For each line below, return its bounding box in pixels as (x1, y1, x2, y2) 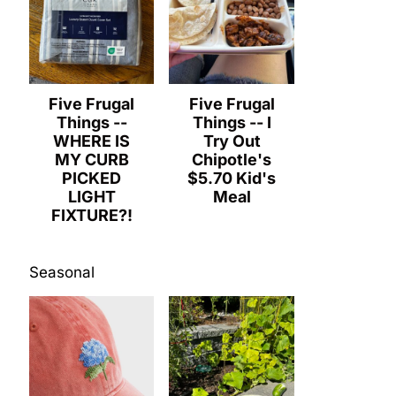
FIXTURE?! (50, 205, 133, 225)
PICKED (62, 168, 122, 187)
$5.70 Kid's (187, 168, 277, 187)
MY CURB (54, 149, 129, 169)
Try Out (202, 131, 261, 150)
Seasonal (28, 263, 95, 281)
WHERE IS (53, 131, 131, 150)
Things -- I (192, 112, 271, 132)
